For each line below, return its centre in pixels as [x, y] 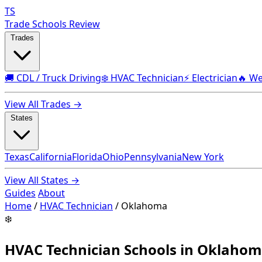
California [51, 157]
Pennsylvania [153, 157]
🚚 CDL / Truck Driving [53, 78]
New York [203, 157]
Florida [87, 157]
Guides [20, 193]
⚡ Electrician [211, 78]
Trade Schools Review [52, 24]
